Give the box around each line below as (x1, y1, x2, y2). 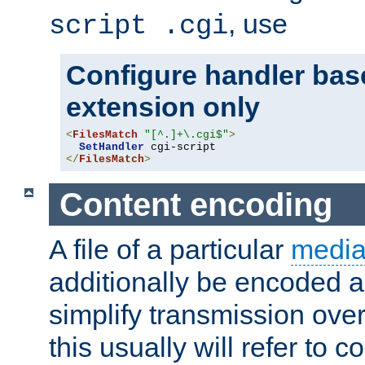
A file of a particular (49, 234, 291, 266)
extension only (66, 90, 260, 122)
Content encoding (59, 186, 332, 222)
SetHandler (79, 140, 144, 153)
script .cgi (49, 10, 228, 42)
